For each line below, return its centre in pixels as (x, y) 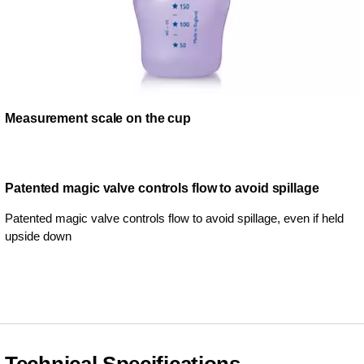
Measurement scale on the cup (98, 118)
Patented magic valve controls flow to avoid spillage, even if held (174, 218)
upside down (38, 236)
